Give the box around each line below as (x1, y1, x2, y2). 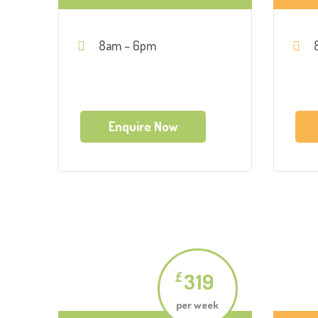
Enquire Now (109, 119, 177, 134)
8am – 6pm (99, 38, 159, 53)
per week (176, 297, 219, 312)
